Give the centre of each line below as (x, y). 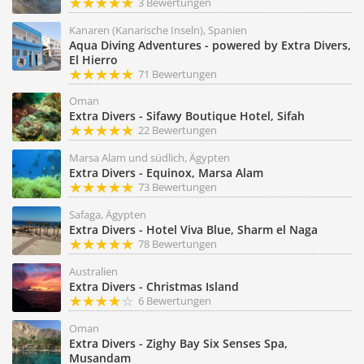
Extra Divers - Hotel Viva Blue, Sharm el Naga (193, 230)
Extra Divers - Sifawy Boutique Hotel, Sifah (187, 116)
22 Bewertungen (178, 130)
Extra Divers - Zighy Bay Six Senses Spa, (178, 343)
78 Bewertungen (178, 244)
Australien (93, 271)
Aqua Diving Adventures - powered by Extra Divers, (210, 45)
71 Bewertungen (178, 74)
